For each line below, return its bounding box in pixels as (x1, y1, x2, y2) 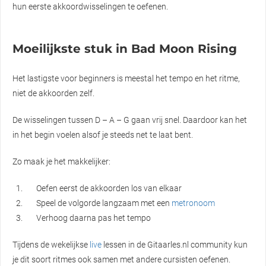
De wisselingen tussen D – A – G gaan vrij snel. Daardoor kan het (12, 115, 247, 125)
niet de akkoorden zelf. (12, 88, 94, 98)
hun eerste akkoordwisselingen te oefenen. (12, 1, 168, 11)
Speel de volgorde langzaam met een (36, 198, 172, 208)
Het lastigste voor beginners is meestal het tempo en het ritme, (12, 73, 240, 83)
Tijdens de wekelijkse (12, 239, 90, 249)
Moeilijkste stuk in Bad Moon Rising (12, 41, 237, 56)
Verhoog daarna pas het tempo (36, 213, 151, 223)
